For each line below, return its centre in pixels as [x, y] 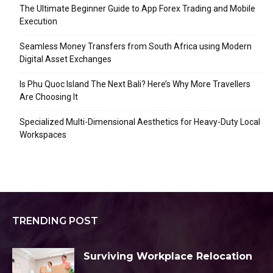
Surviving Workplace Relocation [168, 256]
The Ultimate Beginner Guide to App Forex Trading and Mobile [137, 9]
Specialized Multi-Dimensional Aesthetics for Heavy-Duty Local [140, 122]
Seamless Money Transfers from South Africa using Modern [136, 46]
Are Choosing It [49, 97]
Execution [38, 21]
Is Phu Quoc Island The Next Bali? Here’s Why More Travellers [135, 84]
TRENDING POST [55, 221]
